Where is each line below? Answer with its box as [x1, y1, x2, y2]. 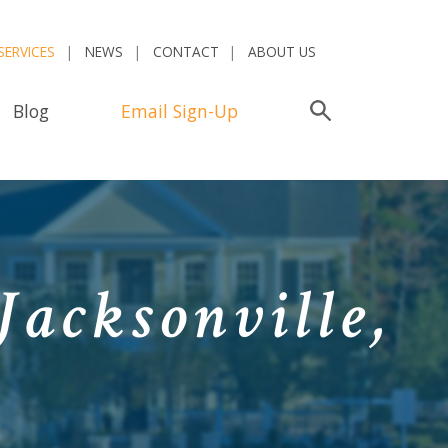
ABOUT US [248, 42, 317, 62]
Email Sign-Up [120, 98, 238, 123]
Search [331, 98, 385, 123]
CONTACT [152, 42, 219, 62]
